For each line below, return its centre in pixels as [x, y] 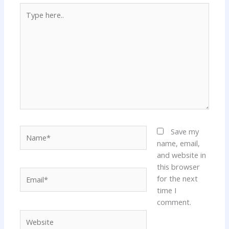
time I [166, 190]
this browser [178, 166]
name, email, [178, 143]
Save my [185, 131]
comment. [174, 202]
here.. [29, 20]
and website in [181, 155]
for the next [177, 178]
